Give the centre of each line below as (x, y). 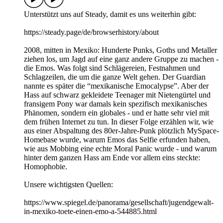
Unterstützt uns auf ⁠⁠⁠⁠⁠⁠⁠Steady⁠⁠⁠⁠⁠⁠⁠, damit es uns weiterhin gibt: (110, 14)
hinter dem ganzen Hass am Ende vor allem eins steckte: (112, 158)
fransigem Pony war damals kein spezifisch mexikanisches (115, 104)
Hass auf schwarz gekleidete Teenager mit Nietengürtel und (117, 95)
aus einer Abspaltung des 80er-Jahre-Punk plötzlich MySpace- (121, 131)
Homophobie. (46, 167)
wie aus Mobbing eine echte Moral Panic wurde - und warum (120, 149)
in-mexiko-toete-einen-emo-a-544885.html (90, 212)
